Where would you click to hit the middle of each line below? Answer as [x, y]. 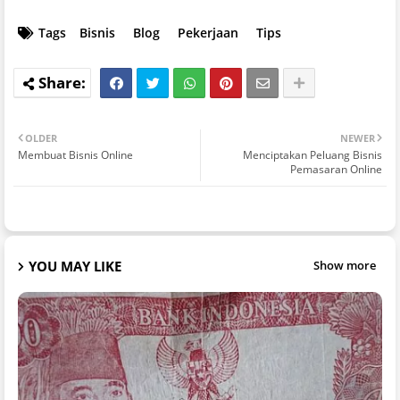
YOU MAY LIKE [75, 266]
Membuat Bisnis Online [75, 154]
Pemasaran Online [336, 169]
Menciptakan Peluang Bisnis [312, 154]
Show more [345, 266]
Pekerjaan [208, 32]
